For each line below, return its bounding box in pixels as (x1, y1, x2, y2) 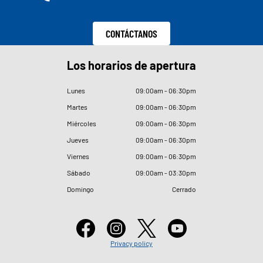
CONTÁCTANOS (106, 27, 157, 41)
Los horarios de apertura (67, 58, 196, 72)
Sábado (67, 168, 90, 177)
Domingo (67, 184, 94, 193)
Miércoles (67, 119, 96, 127)
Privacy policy (110, 239, 153, 248)
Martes (67, 102, 87, 111)
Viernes (67, 151, 89, 160)
